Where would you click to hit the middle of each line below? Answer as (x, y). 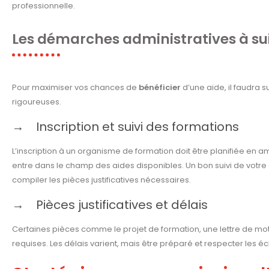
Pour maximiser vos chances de (75, 88)
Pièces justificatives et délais (122, 205)
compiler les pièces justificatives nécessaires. (101, 180)
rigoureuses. (37, 102)
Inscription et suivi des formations (138, 127)
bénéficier (160, 88)
